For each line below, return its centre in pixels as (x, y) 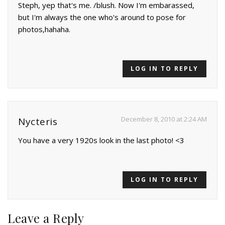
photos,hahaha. (44, 29)
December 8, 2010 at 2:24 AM (164, 119)
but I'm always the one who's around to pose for (102, 17)
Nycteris (38, 122)
